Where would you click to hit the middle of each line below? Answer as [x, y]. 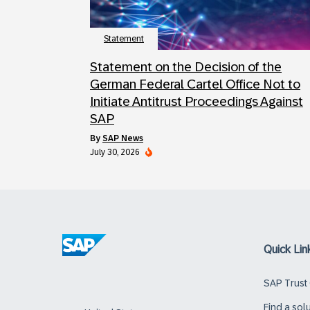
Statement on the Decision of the [186, 66]
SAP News [123, 138]
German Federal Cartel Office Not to [195, 84]
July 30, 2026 [115, 152]
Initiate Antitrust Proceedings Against [197, 101]
